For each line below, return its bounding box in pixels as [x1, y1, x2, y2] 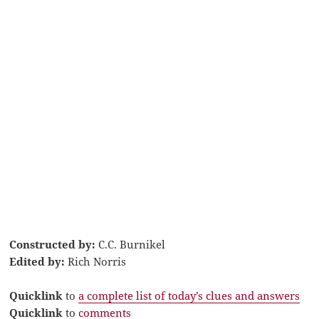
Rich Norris [65, 253, 127, 268]
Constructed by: [9, 236, 96, 251]
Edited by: [9, 253, 66, 268]
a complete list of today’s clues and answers [78, 288, 300, 303]
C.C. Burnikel [95, 236, 166, 251]
